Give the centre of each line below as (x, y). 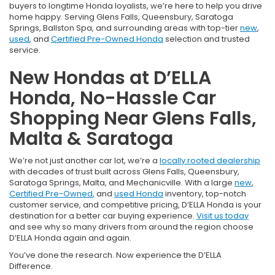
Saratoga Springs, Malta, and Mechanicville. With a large (122, 182)
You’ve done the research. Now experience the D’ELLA (115, 255)
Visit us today (223, 215)
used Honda (139, 193)
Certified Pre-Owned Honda (107, 39)
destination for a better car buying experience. (103, 215)
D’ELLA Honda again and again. (70, 238)
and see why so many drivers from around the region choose (131, 227)
